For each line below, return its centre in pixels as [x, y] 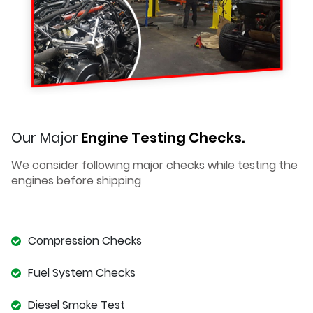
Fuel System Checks [82, 272]
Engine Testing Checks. [161, 137]
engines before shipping [76, 180]
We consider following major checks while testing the [154, 165]
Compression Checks [85, 240]
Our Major [45, 137]
